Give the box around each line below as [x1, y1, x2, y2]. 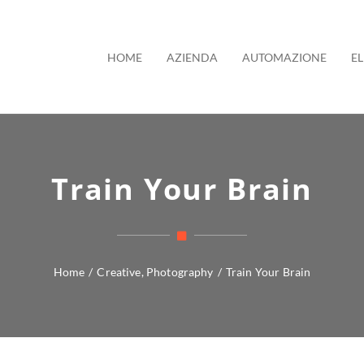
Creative [97, 265, 141, 279]
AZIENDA [167, 50, 218, 65]
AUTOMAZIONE [242, 50, 327, 65]
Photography [146, 265, 214, 279]
